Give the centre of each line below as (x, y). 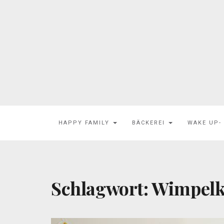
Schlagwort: (101, 188)
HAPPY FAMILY (85, 123)
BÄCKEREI (150, 123)
